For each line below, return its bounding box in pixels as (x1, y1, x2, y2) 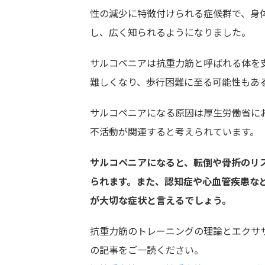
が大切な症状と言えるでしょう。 (90, 193, 231, 207)
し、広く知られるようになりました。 (90, 25, 251, 39)
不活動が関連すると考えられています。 (90, 124, 259, 138)
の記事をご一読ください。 (90, 243, 203, 257)
